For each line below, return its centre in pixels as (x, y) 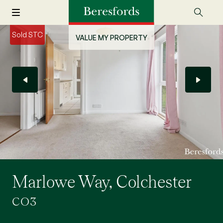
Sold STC (27, 35)
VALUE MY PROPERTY (111, 37)
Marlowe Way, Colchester (102, 182)
